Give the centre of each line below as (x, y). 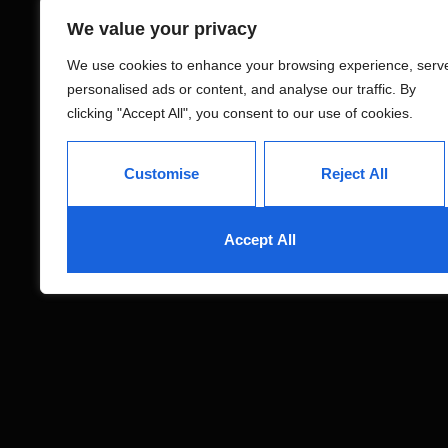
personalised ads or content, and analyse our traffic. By (241, 89)
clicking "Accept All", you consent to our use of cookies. (240, 113)
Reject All (354, 173)
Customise (161, 173)
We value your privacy (162, 29)
